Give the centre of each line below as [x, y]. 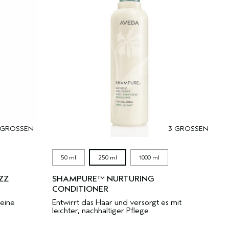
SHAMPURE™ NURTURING [103, 179]
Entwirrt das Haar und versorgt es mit [117, 202]
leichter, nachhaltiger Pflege [100, 211]
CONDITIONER [80, 189]
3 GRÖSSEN [188, 129]
